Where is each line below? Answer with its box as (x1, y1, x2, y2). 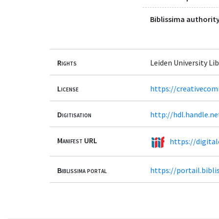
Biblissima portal (57, 165, 107, 175)
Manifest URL (57, 135, 97, 146)
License (57, 84, 79, 93)
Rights (57, 57, 77, 67)
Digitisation (57, 109, 91, 120)
